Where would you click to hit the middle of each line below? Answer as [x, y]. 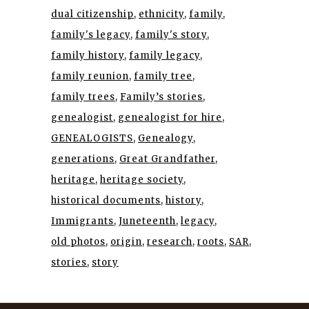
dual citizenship [92, 14]
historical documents [106, 200]
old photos [78, 242]
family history [88, 56]
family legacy [165, 56]
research [170, 242]
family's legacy [91, 35]
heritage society [142, 180]
